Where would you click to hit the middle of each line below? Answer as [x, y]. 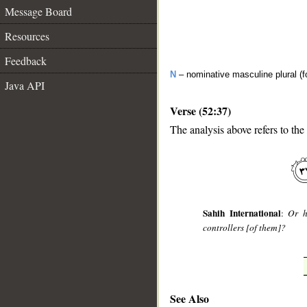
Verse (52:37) [200, 111]
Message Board [38, 11]
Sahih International [242, 213]
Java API [25, 85]
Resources [27, 36]
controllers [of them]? [245, 228]
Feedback [26, 61]
